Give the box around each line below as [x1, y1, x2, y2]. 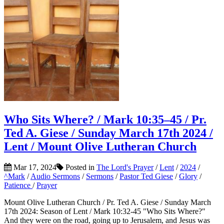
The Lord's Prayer [96, 163, 153, 172]
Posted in [63, 163, 96, 172]
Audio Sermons [30, 172, 80, 181]
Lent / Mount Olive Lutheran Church [4, 139, 196, 153]
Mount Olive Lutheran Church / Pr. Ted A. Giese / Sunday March [4, 198, 211, 207]
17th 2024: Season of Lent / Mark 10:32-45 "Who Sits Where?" [4, 207, 205, 216]
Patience [4, 181, 32, 190]
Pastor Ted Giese [119, 172, 173, 181]
